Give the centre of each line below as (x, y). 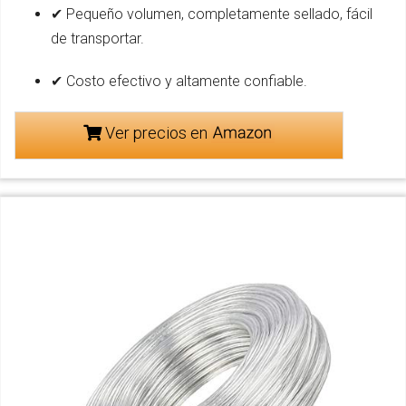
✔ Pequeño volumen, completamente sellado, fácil (212, 14)
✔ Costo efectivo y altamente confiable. (179, 81)
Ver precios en (156, 133)
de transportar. (97, 39)
